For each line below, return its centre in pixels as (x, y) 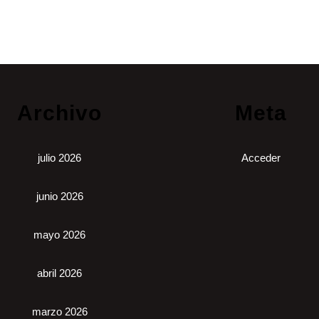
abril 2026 (59, 273)
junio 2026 (59, 197)
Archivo (59, 113)
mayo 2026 (59, 235)
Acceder (261, 158)
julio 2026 (59, 158)
